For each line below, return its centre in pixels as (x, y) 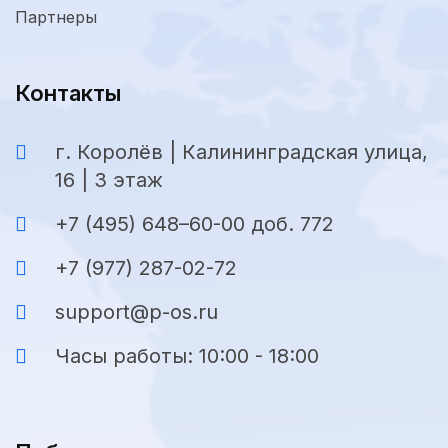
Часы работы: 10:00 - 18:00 (187, 356)
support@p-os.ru (136, 312)
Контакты (68, 93)
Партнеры (56, 17)
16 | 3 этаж (109, 180)
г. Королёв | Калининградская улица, (241, 152)
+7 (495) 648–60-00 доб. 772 (194, 224)
